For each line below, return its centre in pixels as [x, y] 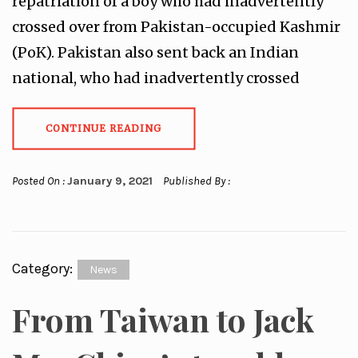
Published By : [195, 181]
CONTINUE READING [103, 128]
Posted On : [40, 181]
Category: [44, 268]
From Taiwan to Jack [163, 319]
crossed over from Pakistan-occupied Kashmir [176, 27]
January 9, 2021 [110, 181]
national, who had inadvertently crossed [156, 78]
